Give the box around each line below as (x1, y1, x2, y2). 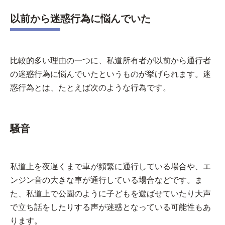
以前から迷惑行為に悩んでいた (10, 13, 151, 24)
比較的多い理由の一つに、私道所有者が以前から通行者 (10, 56, 211, 65)
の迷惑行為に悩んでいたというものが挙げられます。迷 (10, 69, 211, 78)
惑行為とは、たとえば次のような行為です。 (10, 83, 171, 92)
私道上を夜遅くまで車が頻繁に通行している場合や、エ (10, 162, 211, 171)
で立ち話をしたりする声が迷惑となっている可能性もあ (10, 202, 211, 211)
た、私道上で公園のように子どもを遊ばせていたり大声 (10, 189, 211, 198)
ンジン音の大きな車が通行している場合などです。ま (10, 175, 203, 184)
